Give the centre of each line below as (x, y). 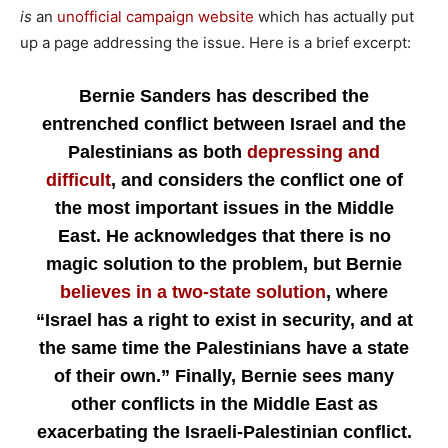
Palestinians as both (155, 152)
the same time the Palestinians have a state (224, 348)
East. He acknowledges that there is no (224, 236)
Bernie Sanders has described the (224, 96)
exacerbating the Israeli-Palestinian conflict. (224, 432)
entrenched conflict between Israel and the (224, 124)
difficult (78, 180)
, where (357, 292)
